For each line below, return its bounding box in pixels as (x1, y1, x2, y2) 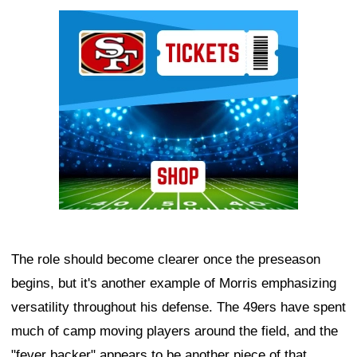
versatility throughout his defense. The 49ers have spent (11, 299, 346, 315)
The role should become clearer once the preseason (11, 251, 320, 267)
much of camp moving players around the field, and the (11, 323, 338, 339)
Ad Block (59, 14, 112, 29)
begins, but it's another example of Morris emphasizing (11, 275, 336, 291)
